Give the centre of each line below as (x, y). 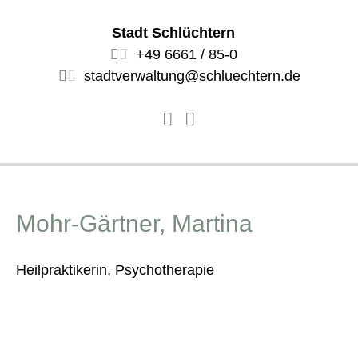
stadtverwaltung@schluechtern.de (192, 76)
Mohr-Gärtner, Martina (134, 223)
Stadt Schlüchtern (174, 33)
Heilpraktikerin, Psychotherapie (115, 270)
